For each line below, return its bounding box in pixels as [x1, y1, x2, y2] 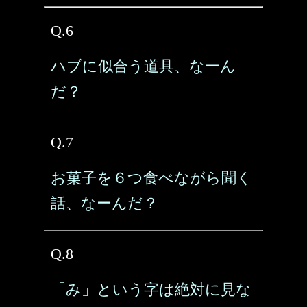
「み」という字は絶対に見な [51, 281, 251, 298]
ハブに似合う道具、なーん [51, 58, 236, 75]
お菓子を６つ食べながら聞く [51, 169, 252, 186]
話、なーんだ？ [51, 195, 158, 212]
